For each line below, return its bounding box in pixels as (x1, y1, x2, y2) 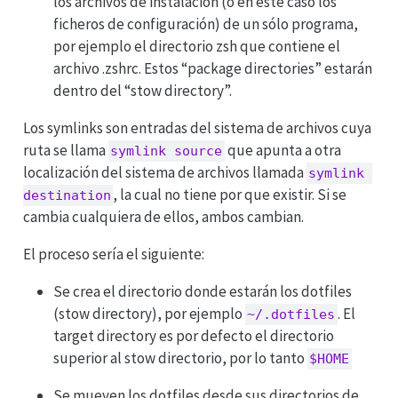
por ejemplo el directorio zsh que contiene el (52, 36, 340, 56)
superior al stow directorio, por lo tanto (52, 347, 307, 368)
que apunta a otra (225, 139, 342, 160)
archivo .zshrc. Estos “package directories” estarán (52, 58, 372, 78)
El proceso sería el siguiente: (22, 243, 204, 264)
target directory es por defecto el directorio (52, 325, 334, 346)
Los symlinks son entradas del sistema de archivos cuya (22, 117, 371, 138)
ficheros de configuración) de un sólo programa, (52, 13, 358, 34)
